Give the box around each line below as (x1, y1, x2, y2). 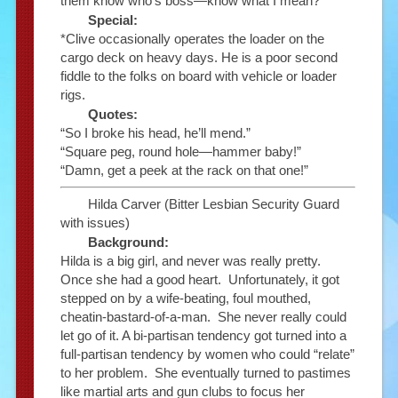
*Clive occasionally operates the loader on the (60, 30, 324, 46)
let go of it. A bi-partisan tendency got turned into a (60, 328, 346, 344)
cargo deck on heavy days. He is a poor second (60, 49, 338, 65)
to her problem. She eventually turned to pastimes (60, 365, 351, 381)
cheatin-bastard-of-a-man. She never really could (60, 309, 346, 325)
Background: (87, 235, 169, 251)
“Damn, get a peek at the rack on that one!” (60, 162, 308, 178)
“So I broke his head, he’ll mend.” (60, 124, 251, 140)
